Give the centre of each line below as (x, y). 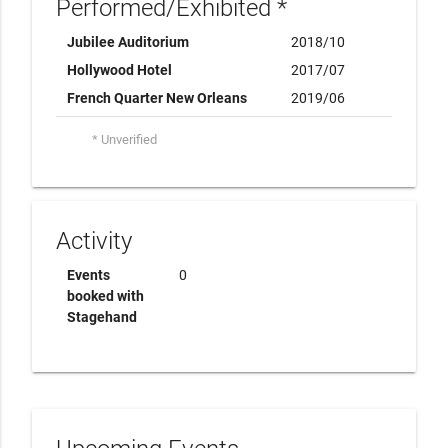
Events (88, 275)
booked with (105, 296)
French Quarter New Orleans (156, 98)
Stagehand (101, 317)
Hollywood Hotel (119, 70)
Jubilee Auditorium (127, 42)
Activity (94, 241)
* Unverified (124, 139)
